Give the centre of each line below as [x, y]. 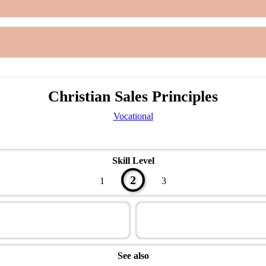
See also [133, 255]
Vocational [133, 116]
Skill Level [133, 160]
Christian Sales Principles [133, 96]
